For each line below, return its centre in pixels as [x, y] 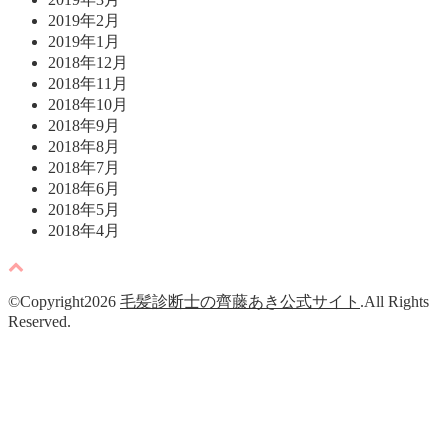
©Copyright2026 [64, 301]
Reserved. [39, 321]
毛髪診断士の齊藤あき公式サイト [240, 301]
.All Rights [394, 301]
